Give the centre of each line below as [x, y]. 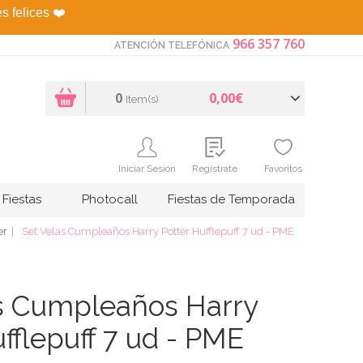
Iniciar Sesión [147, 168]
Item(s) [142, 99]
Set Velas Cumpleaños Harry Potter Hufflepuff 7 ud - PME [158, 231]
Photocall [110, 199]
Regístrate [215, 168]
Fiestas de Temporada [231, 199]
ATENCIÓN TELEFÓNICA [172, 45]
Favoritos [283, 168]
